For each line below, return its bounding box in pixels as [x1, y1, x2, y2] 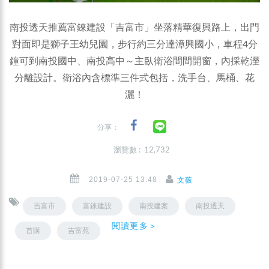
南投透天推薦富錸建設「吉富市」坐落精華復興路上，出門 [10, 22, 259, 32]
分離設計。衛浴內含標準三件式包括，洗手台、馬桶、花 [14, 73, 255, 83]
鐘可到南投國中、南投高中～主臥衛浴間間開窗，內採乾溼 [10, 56, 259, 66]
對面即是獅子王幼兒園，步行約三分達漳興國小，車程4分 [11, 39, 258, 49]
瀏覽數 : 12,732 [113, 146, 170, 154]
